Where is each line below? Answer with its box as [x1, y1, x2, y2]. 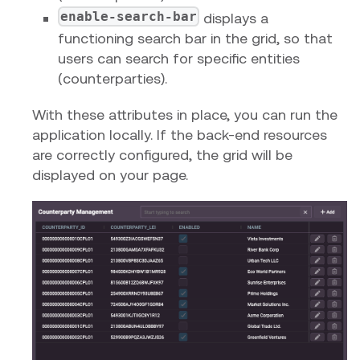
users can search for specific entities [58, 50, 300, 67]
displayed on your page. [32, 166, 188, 184]
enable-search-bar [60, 9, 198, 25]
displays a [199, 10, 269, 27]
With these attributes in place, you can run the [32, 106, 337, 124]
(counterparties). [58, 70, 167, 88]
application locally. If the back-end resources [32, 126, 327, 144]
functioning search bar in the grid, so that [58, 30, 333, 47]
